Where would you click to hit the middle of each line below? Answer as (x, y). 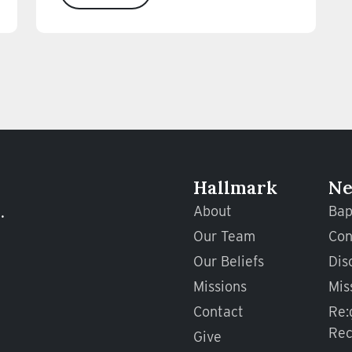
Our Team (224, 236)
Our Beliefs (229, 262)
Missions (220, 287)
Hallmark (235, 188)
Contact (218, 312)
